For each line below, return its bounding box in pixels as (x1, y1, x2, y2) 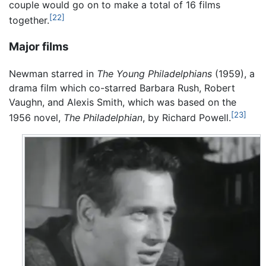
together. (9, 14, 49, 27)
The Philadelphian (64, 112, 142, 124)
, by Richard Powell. (142, 112, 231, 124)
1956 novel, (9, 112, 64, 124)
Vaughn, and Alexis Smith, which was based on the (9, 96, 236, 108)
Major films (9, 40, 69, 54)
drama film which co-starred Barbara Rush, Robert (9, 81, 235, 94)
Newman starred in (9, 67, 97, 80)
